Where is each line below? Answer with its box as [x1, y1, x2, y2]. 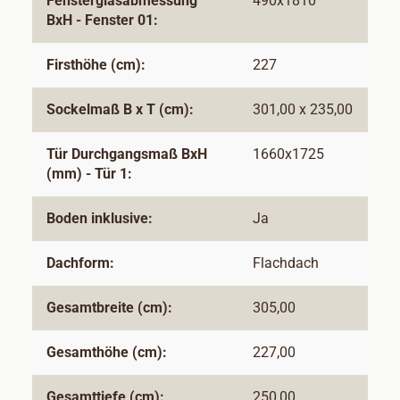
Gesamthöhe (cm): [46, 344, 167, 362]
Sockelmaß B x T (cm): [46, 101, 194, 119]
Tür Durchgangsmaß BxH [46, 146, 207, 163]
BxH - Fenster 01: [46, 12, 158, 29]
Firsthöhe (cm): [46, 56, 146, 74]
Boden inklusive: [46, 210, 153, 228]
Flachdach [253, 254, 319, 272]
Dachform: [46, 254, 114, 272]
